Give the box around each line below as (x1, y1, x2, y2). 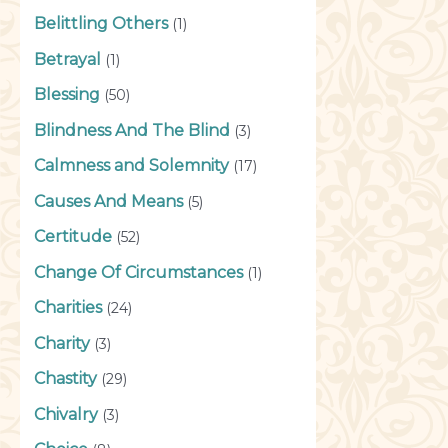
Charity (34, 333, 90, 353)
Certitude (34, 227, 112, 247)
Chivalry (34, 404, 98, 424)
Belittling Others (34, 14, 168, 34)
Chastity (34, 369, 97, 389)
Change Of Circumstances (34, 262, 243, 282)
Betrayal (34, 49, 101, 69)
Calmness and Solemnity (34, 156, 229, 176)
